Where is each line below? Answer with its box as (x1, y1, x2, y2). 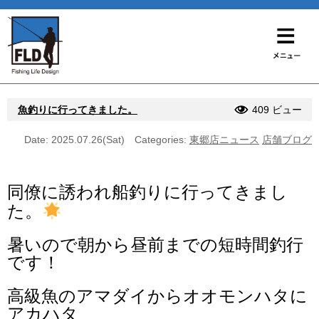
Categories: (135, 133, 189, 145)
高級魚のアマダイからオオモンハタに (7, 286, 308, 306)
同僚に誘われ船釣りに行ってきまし (7, 182, 288, 202)
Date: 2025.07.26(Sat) (24, 133, 125, 145)
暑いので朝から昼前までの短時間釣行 (7, 235, 303, 255)
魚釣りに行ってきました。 (18, 103, 137, 115)
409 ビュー (252, 103, 302, 115)
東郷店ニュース (189, 133, 259, 145)
